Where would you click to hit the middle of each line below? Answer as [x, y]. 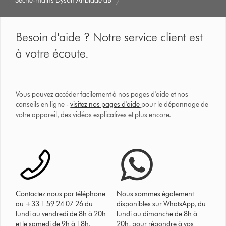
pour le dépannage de [175, 104]
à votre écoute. [52, 53]
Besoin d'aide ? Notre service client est [109, 37]
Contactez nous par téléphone [61, 194]
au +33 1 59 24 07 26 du [54, 204]
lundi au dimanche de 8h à [157, 214]
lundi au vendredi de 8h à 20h [61, 214]
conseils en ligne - [43, 104]
